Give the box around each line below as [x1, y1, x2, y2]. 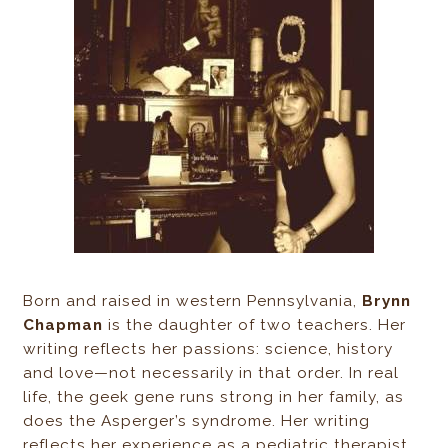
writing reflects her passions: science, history [23, 340, 394, 359]
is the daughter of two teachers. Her [103, 316, 407, 335]
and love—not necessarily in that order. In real [23, 364, 400, 383]
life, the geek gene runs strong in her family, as [23, 388, 405, 407]
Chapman [23, 316, 104, 335]
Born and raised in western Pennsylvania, [23, 292, 363, 311]
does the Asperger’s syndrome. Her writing [23, 412, 371, 431]
